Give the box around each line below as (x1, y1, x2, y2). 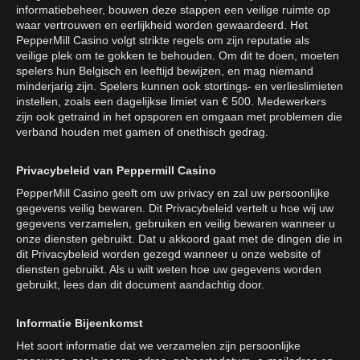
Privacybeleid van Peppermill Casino (16, 164, 216, 177)
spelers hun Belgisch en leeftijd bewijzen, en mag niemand (16, 64, 313, 77)
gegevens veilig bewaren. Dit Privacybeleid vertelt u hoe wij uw (16, 202, 333, 215)
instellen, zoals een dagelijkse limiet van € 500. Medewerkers (16, 95, 326, 108)
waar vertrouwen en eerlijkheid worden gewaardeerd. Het (16, 18, 308, 31)
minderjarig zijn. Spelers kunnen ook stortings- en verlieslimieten (16, 80, 343, 92)
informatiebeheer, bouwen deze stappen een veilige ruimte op (16, 3, 330, 16)
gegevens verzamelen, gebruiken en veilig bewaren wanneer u (16, 217, 335, 230)
